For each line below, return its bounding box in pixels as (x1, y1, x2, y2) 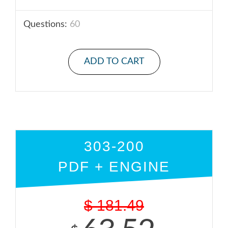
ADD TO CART (83, 57, 145, 66)
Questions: (23, 20, 67, 29)
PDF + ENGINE (58, 159, 170, 175)
